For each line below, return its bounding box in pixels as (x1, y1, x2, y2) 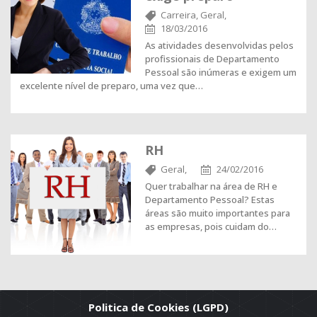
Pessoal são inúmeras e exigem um (145, 66, 296, 79)
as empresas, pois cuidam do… (145, 220, 277, 233)
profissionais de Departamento (145, 52, 279, 65)
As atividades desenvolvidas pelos (145, 39, 294, 52)
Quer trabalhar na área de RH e (145, 180, 277, 192)
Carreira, (161, 8, 198, 21)
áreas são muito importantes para (145, 207, 290, 219)
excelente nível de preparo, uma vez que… (20, 79, 203, 92)
